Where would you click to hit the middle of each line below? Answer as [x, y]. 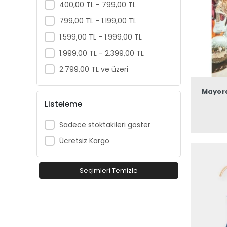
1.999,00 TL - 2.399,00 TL [101, 53]
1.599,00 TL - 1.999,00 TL [100, 37]
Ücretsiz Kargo [84, 141]
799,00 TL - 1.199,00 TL [98, 21]
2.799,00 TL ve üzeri [93, 69]
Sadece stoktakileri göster [105, 124]
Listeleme [63, 104]
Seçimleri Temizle [109, 171]
